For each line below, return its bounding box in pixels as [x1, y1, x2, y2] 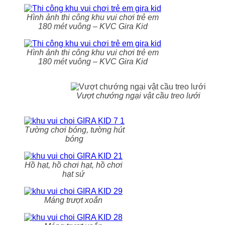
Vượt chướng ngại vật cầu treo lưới [76, 91, 200, 100]
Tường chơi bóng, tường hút [24, 125, 125, 134]
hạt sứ [62, 169, 84, 178]
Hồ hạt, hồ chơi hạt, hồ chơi [24, 160, 123, 169]
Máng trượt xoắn [44, 195, 102, 204]
